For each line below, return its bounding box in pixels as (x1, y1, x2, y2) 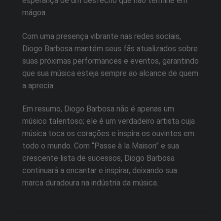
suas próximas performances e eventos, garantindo (22, 56, 199, 66)
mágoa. (22, 7, 47, 17)
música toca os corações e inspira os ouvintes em (22, 129, 194, 139)
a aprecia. (22, 80, 55, 90)
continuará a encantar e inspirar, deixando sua (22, 166, 177, 176)
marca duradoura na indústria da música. (22, 178, 158, 188)
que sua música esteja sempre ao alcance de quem (22, 68, 198, 78)
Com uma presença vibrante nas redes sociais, (22, 31, 181, 41)
